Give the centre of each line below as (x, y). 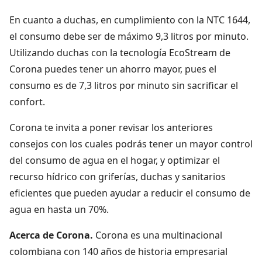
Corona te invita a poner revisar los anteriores (111, 127)
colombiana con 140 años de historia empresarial (118, 251)
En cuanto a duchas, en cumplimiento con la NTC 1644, (130, 20)
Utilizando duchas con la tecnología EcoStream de (120, 52)
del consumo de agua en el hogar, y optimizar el (115, 160)
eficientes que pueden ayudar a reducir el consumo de (130, 193)
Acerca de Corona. (52, 235)
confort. (27, 101)
